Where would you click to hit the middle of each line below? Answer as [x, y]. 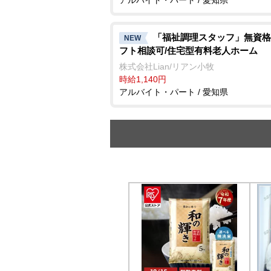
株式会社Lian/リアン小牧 [167, 66]
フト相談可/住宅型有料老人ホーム [188, 50]
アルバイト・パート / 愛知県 [174, 92]
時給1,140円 [143, 79]
